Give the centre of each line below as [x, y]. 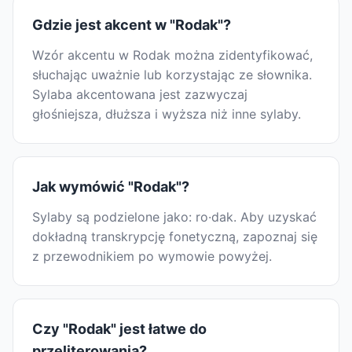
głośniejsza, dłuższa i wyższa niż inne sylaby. [167, 114]
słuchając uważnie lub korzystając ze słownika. [172, 75]
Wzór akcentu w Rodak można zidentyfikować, [172, 55]
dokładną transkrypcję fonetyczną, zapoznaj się [175, 237]
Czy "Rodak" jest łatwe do [119, 329]
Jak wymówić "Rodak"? [111, 187]
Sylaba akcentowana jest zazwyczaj [140, 95]
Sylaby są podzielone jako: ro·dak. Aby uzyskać [174, 217]
